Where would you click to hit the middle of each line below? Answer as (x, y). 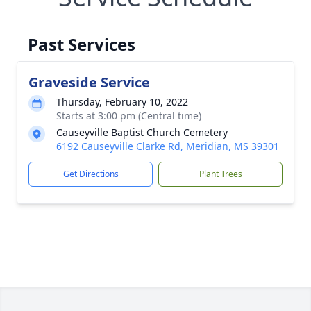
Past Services (82, 44)
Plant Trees (220, 174)
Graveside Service (89, 82)
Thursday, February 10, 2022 (122, 102)
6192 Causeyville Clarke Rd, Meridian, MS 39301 (168, 146)
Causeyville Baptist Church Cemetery (142, 132)
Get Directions (91, 174)
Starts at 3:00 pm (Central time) (129, 116)
